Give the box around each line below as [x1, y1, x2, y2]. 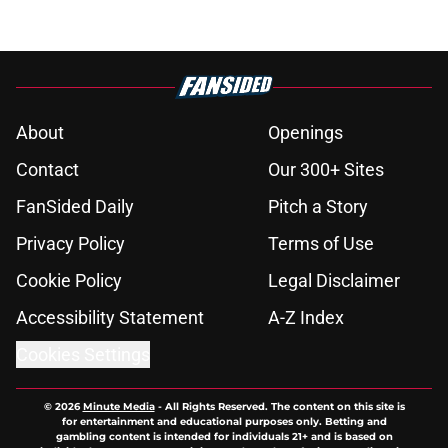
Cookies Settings [16, 344, 150, 366]
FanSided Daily [16, 196, 134, 218]
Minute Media [82, 400, 155, 414]
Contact [16, 159, 79, 181]
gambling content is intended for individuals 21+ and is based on [55, 430, 393, 444]
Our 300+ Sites [268, 159, 384, 181]
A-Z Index [268, 307, 344, 329]
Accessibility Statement [16, 307, 204, 329]
